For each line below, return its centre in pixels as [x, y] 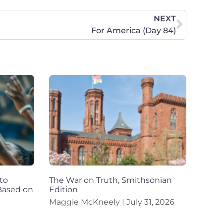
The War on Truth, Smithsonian [110, 180]
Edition [63, 190]
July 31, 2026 [149, 202]
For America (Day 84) [134, 30]
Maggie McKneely [85, 202]
